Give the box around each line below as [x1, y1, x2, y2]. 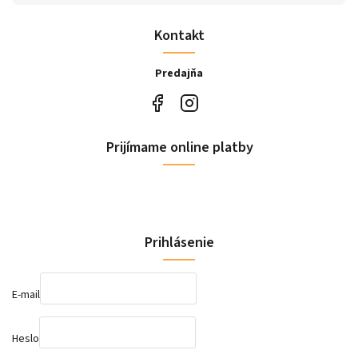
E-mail [12, 286, 40, 303]
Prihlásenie [144, 232, 214, 253]
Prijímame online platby [105, 137, 253, 158]
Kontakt [153, 25, 205, 46]
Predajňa [155, 66, 203, 82]
